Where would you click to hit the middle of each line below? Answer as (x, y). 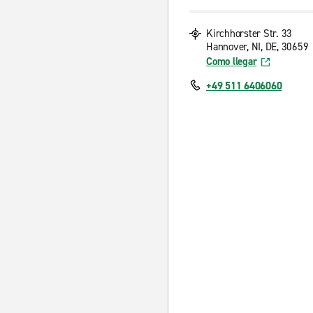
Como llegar (232, 61)
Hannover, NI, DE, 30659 (257, 47)
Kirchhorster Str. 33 (249, 34)
